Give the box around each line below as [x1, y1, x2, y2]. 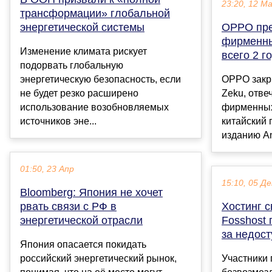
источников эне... [20, 116, 97, 127]
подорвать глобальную [20, 60, 123, 71]
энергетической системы [20, 21, 144, 34]
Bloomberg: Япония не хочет [20, 186, 163, 199]
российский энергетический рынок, [20, 253, 177, 264]
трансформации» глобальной [20, 7, 170, 20]
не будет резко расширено [20, 88, 138, 99]
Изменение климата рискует [20, 46, 147, 57]
